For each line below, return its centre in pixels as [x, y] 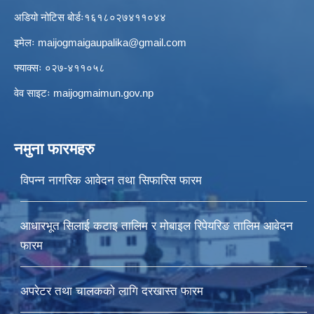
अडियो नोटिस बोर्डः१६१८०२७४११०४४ [90, 18]
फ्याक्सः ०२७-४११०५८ [60, 68]
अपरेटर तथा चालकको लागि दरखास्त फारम [111, 292]
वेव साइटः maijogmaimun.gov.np [84, 93]
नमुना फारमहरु [54, 149]
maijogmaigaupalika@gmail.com [112, 43]
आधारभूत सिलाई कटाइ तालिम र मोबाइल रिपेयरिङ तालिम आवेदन [156, 226]
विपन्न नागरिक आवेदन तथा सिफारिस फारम [111, 181]
